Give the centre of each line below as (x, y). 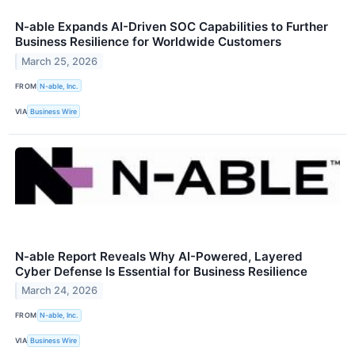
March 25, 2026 (60, 61)
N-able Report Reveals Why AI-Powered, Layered (159, 256)
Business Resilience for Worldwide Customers (148, 42)
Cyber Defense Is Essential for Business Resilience (161, 271)
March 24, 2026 (60, 291)
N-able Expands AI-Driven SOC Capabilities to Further (172, 27)
